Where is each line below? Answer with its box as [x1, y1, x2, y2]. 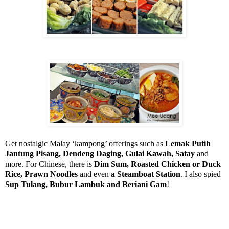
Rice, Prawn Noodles [5, 170, 78, 179]
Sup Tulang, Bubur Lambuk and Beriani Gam [5, 180, 167, 189]
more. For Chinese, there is [5, 159, 94, 169]
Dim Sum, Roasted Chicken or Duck [94, 159, 221, 169]
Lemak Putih [165, 139, 211, 148]
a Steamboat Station [111, 170, 180, 179]
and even [78, 170, 111, 179]
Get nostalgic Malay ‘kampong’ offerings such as [5, 139, 165, 148]
